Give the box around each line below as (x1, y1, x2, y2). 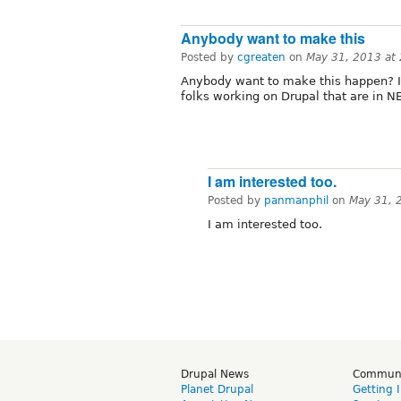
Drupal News (181, 367, 249, 380)
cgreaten (237, 50, 286, 64)
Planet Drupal (181, 382, 253, 396)
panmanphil (264, 194, 328, 208)
